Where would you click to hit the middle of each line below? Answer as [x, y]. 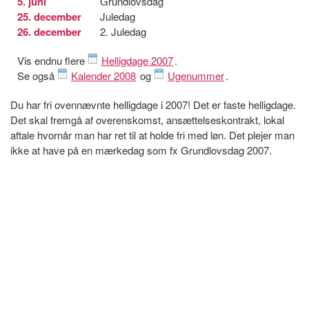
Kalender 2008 [103, 75]
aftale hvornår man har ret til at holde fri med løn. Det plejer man [152, 134]
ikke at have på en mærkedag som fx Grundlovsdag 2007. [141, 150]
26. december [49, 31]
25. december [49, 16]
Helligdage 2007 [137, 60]
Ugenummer [196, 75]
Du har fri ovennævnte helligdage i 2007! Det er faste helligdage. [153, 104]
